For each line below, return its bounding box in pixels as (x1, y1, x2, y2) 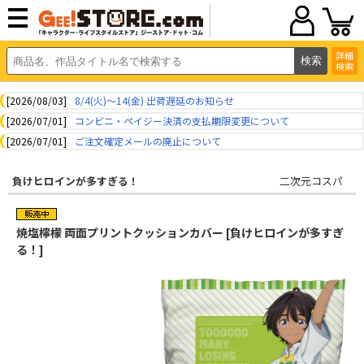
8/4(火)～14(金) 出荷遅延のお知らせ (75, 93, 234, 107)
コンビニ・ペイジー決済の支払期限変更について (75, 114, 289, 128)
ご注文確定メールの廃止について (75, 134, 221, 148)
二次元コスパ (279, 173, 343, 188)
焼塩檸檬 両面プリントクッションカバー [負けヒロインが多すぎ (16, 224, 344, 240)
